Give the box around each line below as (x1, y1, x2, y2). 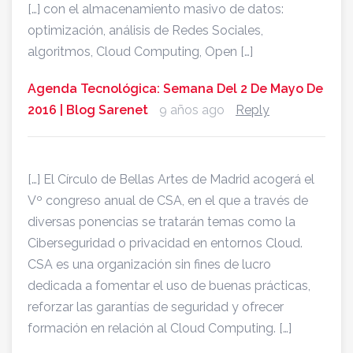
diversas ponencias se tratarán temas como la (28, 214, 295, 230)
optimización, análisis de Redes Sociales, (28, 23, 263, 39)
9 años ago (159, 102, 228, 118)
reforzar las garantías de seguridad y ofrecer (28, 299, 284, 315)
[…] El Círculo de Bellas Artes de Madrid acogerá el (28, 172, 314, 188)
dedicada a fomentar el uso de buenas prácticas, (28, 278, 310, 294)
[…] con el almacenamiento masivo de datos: (28, 2, 284, 17)
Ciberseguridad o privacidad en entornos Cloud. (28, 236, 303, 251)
